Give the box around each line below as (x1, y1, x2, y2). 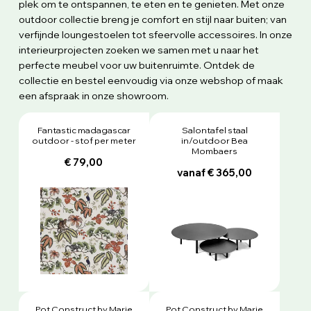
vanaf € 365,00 (177, 167, 253, 180)
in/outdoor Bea (181, 134, 249, 146)
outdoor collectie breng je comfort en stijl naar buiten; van (18, 12, 287, 26)
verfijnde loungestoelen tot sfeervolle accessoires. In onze (18, 28, 292, 41)
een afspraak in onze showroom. (18, 89, 169, 102)
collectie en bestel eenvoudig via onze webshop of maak (18, 74, 283, 87)
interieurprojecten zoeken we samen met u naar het (18, 43, 259, 56)
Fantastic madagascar (37, 124, 131, 135)
